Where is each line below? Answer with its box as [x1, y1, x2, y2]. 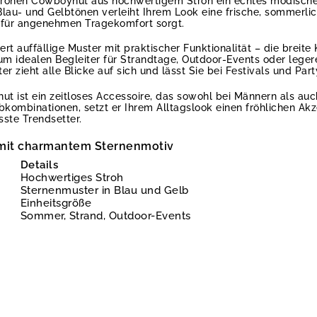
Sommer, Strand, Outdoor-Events [20, 209, 191, 222]
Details [20, 158, 59, 171]
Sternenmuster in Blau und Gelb [20, 183, 189, 197]
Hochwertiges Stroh [20, 171, 124, 184]
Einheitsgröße [20, 196, 92, 209]
